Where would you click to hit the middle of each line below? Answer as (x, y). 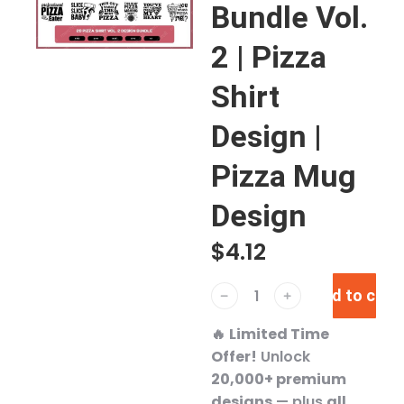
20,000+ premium (279, 379)
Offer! (234, 357)
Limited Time (279, 334)
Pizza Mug (284, 176)
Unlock (284, 357)
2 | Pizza (269, 57)
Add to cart (354, 295)
